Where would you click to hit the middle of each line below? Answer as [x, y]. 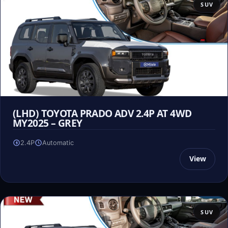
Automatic [58, 142]
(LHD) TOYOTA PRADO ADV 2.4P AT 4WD [102, 113]
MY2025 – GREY [48, 123]
